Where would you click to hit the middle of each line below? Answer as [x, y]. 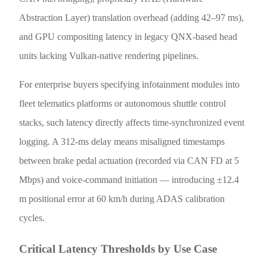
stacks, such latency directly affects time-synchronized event [132, 123]
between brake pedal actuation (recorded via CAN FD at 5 [129, 161]
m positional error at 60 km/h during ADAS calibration [122, 199]
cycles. [32, 218]
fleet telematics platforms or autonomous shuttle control [123, 104]
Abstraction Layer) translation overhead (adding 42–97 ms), [132, 18]
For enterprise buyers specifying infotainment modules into [130, 85]
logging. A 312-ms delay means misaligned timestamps [122, 142]
